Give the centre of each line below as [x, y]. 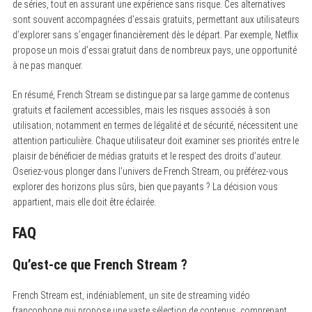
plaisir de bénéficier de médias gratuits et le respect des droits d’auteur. [147, 156]
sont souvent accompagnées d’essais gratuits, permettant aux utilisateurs [156, 19]
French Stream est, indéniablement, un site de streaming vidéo [131, 295]
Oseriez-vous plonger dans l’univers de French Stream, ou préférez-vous [150, 171]
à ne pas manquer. [47, 65]
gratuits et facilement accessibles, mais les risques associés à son [141, 110]
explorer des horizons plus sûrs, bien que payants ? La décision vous [145, 186]
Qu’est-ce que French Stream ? [100, 264]
